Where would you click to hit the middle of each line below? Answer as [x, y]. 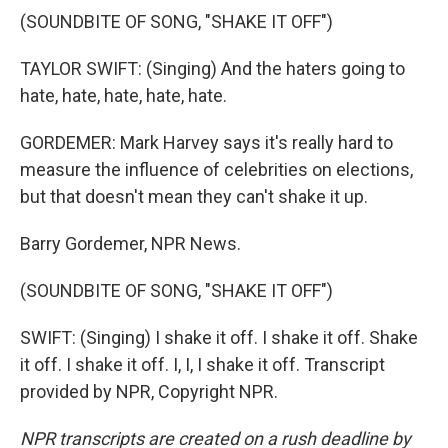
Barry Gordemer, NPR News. [130, 243]
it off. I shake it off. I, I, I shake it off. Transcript [202, 364]
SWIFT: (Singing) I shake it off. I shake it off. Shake [219, 337]
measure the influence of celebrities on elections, [216, 169]
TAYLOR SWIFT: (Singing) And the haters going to [212, 68]
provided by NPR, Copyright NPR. [149, 391]
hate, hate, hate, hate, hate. [123, 95]
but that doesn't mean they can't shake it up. [194, 196]
